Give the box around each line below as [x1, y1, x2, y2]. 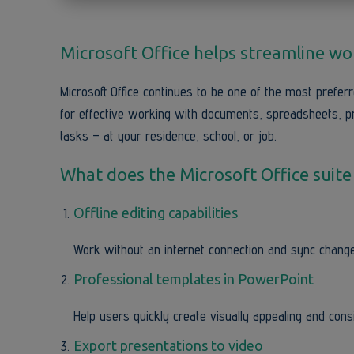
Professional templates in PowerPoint [73, 271, 314, 287]
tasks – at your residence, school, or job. [60, 127, 277, 144]
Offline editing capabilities [73, 205, 238, 220]
